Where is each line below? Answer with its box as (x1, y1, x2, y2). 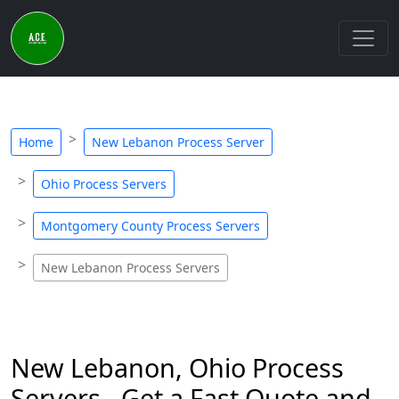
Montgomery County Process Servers (41, 217, 260, 234)
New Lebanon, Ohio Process (11, 350, 344, 385)
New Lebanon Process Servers (41, 259, 220, 276)
